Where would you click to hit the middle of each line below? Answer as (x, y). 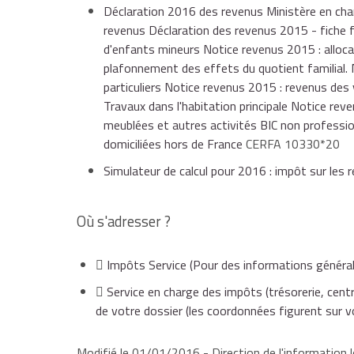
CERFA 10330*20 (293, 144)
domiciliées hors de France (175, 144)
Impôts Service (147, 265)
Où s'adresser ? (124, 222)
